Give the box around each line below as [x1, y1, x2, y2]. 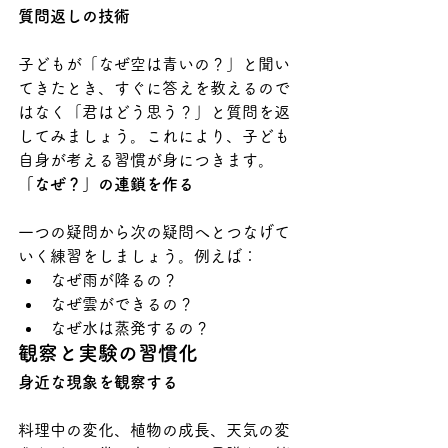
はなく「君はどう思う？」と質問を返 [18, 103, 290, 120]
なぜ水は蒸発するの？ [50, 319, 210, 336]
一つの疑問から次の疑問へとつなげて [18, 223, 290, 240]
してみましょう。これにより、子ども [18, 127, 290, 144]
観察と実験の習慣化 [18, 342, 198, 363]
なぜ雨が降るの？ [50, 271, 178, 288]
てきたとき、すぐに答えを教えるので [18, 79, 290, 96]
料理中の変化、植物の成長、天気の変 [18, 421, 290, 438]
